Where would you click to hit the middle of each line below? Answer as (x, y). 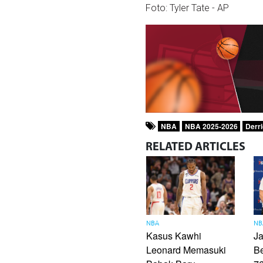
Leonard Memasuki (186, 250)
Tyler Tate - (194, 8)
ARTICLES (220, 148)
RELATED (169, 148)
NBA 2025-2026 (211, 127)
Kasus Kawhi (174, 236)
